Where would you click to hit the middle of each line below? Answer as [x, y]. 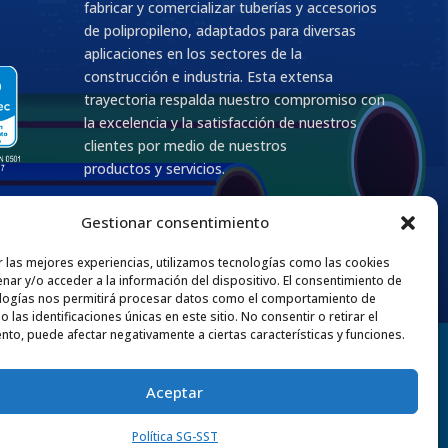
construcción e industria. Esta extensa [208, 76]
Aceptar [175, 391]
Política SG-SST [174, 436]
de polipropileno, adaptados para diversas [219, 30]
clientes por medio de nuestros [185, 145]
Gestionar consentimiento [174, 222]
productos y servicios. [154, 168]
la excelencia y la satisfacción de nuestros [220, 122]
